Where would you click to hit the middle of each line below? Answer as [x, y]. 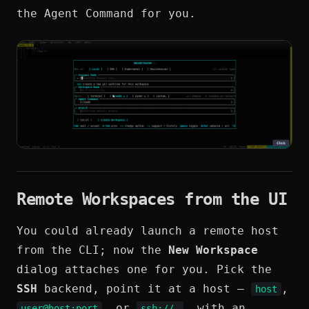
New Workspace [213, 250]
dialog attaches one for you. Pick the [144, 269]
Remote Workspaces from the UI [152, 199]
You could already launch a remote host [148, 230]
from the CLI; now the [92, 250]
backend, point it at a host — [144, 288]
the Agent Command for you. [106, 13]
